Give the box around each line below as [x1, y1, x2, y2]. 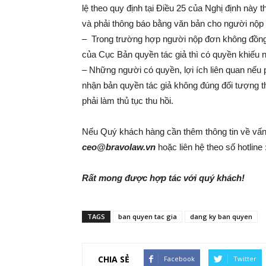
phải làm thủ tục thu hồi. [82, 96, 173, 106]
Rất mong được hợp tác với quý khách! [82, 173, 245, 183]
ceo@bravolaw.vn [82, 142, 156, 152]
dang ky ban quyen [190, 212, 252, 221]
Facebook [164, 254, 195, 263]
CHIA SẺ [98, 253, 129, 265]
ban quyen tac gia [118, 212, 177, 221]
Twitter [233, 254, 256, 263]
